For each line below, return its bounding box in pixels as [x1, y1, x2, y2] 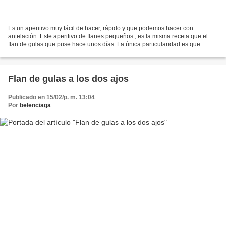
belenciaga [20, 101, 51, 109]
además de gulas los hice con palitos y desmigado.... [8, 48, 152, 56]
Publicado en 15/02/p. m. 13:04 [8, 93, 95, 101]
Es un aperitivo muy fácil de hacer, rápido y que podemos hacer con [8, 24, 193, 32]
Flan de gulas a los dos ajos [8, 73, 129, 84]
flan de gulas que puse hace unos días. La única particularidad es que [8, 40, 200, 48]
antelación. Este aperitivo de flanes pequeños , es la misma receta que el [8, 32, 208, 40]
